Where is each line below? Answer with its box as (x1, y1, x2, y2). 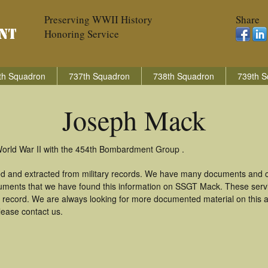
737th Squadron (69, 70, 130, 82)
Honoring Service (44, 27, 119, 41)
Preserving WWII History (44, 13, 153, 26)
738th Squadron (153, 70, 214, 82)
